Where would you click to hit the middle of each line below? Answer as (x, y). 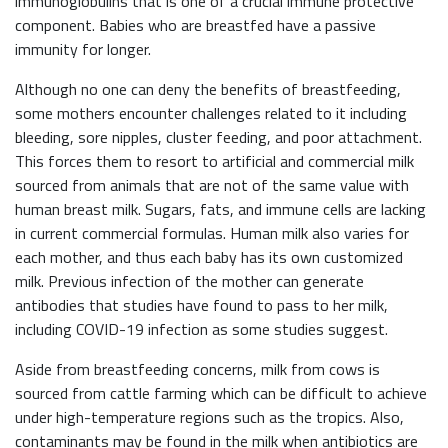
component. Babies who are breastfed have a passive (195, 25)
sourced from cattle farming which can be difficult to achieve (221, 393)
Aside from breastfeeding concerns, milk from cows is (197, 369)
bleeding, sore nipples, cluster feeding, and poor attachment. (218, 137)
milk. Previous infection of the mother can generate (189, 281)
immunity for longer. (83, 49)
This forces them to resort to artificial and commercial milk (214, 161)
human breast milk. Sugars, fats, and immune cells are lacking (220, 209)
